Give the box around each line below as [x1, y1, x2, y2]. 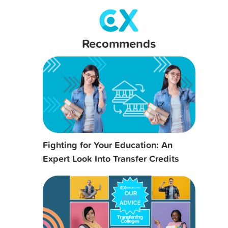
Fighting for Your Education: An [42, 137, 173, 151]
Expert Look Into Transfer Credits [42, 151, 179, 165]
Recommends [82, 34, 156, 52]
